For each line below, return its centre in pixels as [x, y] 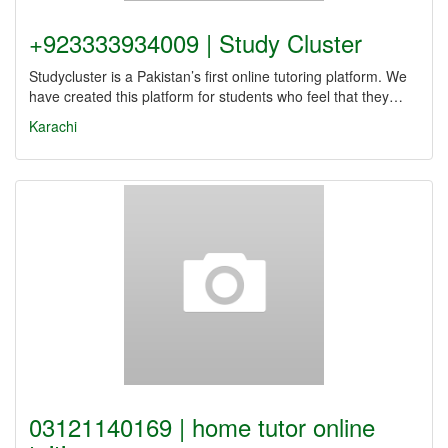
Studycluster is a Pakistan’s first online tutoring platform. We [218, 76]
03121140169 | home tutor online [202, 426]
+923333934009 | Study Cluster [195, 42]
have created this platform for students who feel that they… [216, 96]
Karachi [53, 126]
